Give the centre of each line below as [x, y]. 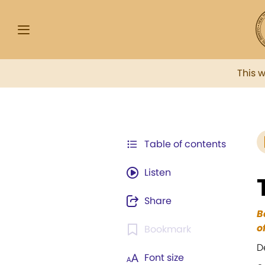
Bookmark [168, 229]
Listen [158, 172]
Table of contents [185, 144]
